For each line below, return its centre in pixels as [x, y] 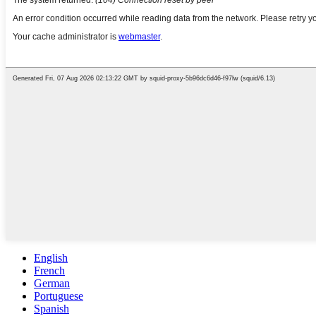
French [49, 270]
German [52, 283]
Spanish [51, 308]
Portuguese [59, 296]
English [51, 257]
